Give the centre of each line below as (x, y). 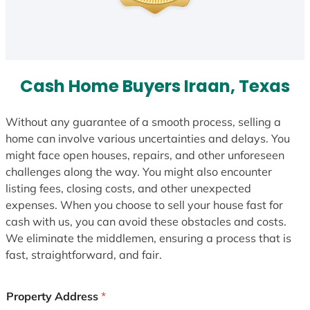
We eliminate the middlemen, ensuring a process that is (148, 238)
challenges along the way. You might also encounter (139, 171)
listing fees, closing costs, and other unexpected (128, 188)
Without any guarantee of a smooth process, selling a (143, 121)
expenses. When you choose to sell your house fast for (144, 204)
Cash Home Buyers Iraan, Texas (155, 86)
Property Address (54, 296)
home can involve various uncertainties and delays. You (148, 138)
